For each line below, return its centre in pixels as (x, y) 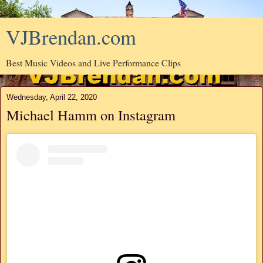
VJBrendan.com (71, 37)
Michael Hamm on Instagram (91, 115)
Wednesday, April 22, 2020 (52, 97)
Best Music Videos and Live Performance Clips (93, 63)
